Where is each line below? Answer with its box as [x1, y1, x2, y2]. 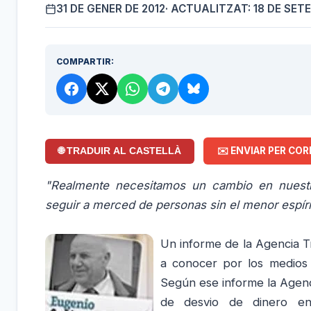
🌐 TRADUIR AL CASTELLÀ [58, 146, 182, 157]
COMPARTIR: [56, 56, 114, 67]
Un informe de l [160, 236, 246, 251]
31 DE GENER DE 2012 [56, 1, 165, 15]
